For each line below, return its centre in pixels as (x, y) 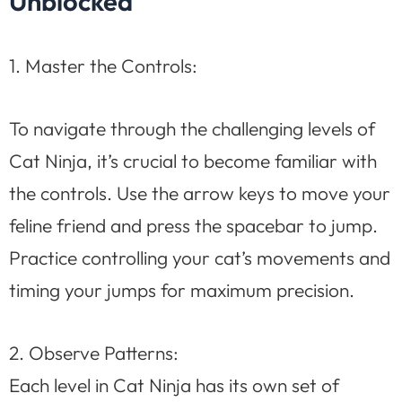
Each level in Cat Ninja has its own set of (174, 385)
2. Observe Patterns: (94, 352)
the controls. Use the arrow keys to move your (200, 193)
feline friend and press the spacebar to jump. (193, 226)
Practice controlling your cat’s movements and (200, 258)
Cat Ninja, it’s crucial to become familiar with (193, 161)
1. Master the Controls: (103, 66)
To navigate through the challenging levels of (192, 129)
